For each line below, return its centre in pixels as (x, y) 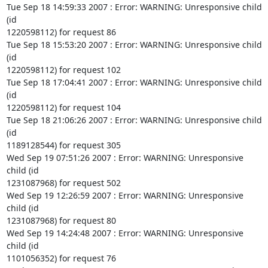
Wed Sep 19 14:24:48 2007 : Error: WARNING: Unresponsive (125, 233)
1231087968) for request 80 (61, 220)
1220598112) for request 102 (63, 70)
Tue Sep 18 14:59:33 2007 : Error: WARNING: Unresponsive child (134, 7)
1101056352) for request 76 (61, 258)
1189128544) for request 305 (63, 145)
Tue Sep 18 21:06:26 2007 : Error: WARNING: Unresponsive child (134, 120)
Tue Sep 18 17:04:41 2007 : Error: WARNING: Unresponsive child (134, 82)
